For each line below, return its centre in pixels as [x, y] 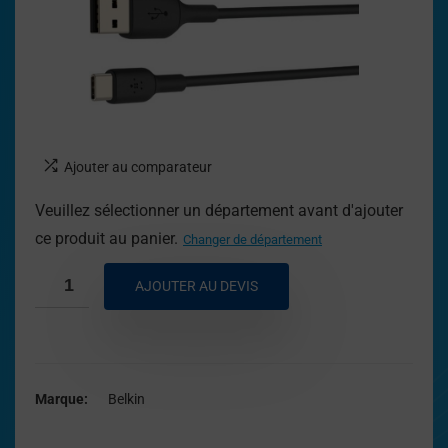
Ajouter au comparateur [138, 167]
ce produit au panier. [106, 238]
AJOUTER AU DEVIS [196, 286]
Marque [59, 399]
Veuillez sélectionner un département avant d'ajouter [219, 210]
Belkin [126, 399]
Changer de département [252, 239]
